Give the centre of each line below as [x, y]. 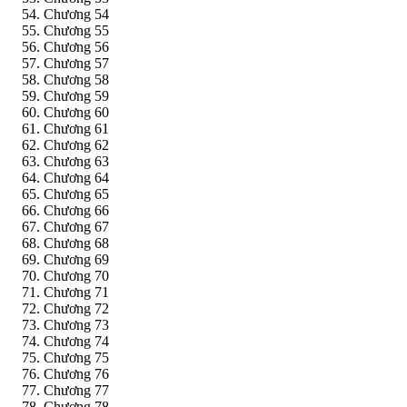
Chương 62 [76, 145]
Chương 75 [76, 358]
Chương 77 [76, 391]
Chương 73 [76, 325]
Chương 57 [76, 64]
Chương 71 [76, 293]
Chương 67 [76, 227]
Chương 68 [76, 243]
